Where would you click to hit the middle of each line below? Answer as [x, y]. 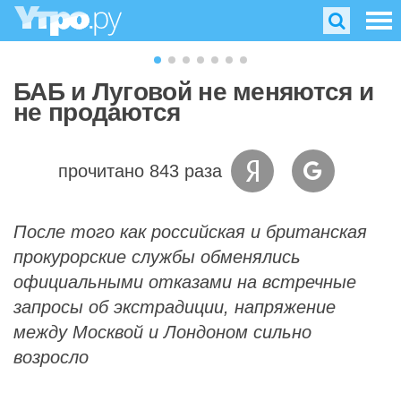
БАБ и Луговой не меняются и [194, 92]
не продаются [97, 112]
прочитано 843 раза [140, 171]
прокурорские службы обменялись [157, 257]
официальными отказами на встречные [185, 282]
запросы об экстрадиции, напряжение [175, 307]
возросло [51, 357]
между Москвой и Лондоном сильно [162, 332]
